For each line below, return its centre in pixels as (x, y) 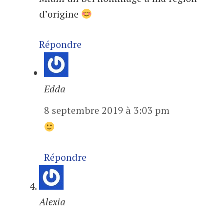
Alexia (52, 202)
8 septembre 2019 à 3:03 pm (107, 110)
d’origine (60, 14)
